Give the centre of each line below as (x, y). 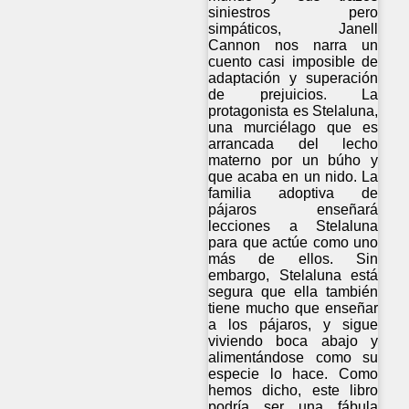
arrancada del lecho (294, 143)
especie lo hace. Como (294, 373)
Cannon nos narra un (294, 45)
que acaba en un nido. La (294, 176)
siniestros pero (294, 12)
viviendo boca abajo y (294, 341)
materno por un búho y (294, 160)
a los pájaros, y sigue (294, 324)
